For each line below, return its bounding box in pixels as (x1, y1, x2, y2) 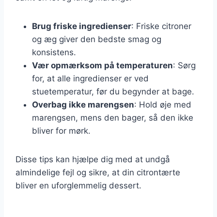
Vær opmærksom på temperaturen (32, 60, 173, 70)
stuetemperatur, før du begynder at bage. (32, 86, 194, 96)
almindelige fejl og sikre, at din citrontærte (15, 167, 180, 177)
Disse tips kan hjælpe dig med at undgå (15, 154, 170, 164)
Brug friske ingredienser (32, 21, 131, 31)
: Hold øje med (134, 99, 191, 109)
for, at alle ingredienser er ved (32, 73, 149, 83)
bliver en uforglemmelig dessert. (15, 180, 141, 190)
